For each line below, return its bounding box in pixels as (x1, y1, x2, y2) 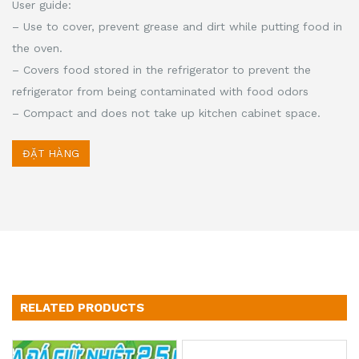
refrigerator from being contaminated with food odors (12, 84, 309, 98)
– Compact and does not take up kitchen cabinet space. (12, 106, 321, 119)
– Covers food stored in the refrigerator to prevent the (12, 63, 311, 76)
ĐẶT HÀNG (22, 147, 79, 159)
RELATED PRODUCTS (20, 300, 144, 315)
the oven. (12, 41, 63, 54)
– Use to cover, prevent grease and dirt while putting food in (12, 19, 342, 33)
